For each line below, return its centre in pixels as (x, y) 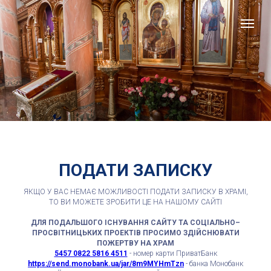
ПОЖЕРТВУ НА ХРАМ (135, 243)
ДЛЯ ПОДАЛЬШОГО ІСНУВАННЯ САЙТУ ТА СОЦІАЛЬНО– (135, 223)
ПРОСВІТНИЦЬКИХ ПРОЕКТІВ (86, 233)
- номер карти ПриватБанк (172, 253)
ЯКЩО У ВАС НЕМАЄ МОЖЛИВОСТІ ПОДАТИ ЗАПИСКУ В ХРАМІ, (135, 192)
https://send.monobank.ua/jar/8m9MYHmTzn (106, 264)
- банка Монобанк (214, 264)
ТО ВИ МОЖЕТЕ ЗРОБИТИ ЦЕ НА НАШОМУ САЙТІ (135, 202)
